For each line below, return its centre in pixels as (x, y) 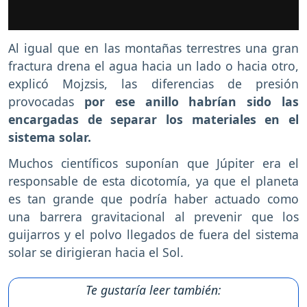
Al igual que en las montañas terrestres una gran (153, 48)
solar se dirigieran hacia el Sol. (96, 253)
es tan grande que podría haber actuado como (153, 199)
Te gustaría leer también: (153, 290)
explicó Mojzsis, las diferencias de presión (153, 83)
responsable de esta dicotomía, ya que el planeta (153, 181)
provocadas (46, 101)
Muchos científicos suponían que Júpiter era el (153, 163)
